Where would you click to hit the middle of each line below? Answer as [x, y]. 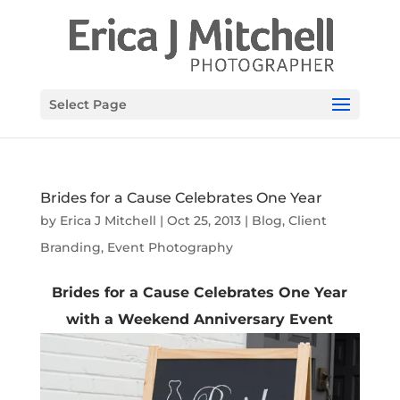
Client [307, 221]
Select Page [87, 104]
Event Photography [170, 247]
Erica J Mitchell [108, 221]
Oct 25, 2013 [204, 221]
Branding [70, 247]
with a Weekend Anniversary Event [200, 319]
